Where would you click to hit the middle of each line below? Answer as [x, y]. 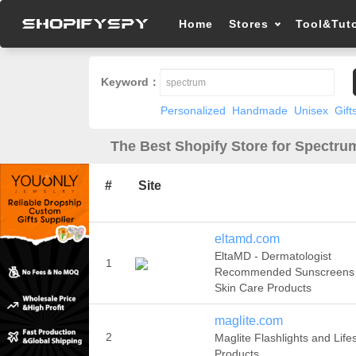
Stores [252, 24]
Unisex [311, 110]
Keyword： [130, 82]
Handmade [259, 110]
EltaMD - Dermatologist [273, 256]
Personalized [193, 110]
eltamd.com [247, 239]
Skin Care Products [263, 288]
